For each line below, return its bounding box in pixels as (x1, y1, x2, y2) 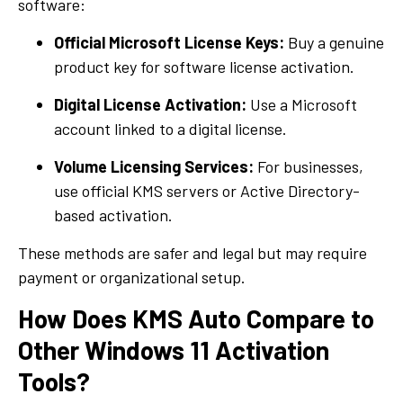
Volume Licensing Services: (54, 156, 254, 176)
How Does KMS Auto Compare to (18, 302, 374, 334)
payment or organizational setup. (18, 266, 246, 287)
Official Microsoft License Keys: (54, 31, 284, 52)
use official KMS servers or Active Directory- (54, 180, 360, 201)
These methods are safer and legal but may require (18, 242, 367, 263)
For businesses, (254, 156, 363, 176)
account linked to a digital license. (54, 118, 287, 139)
